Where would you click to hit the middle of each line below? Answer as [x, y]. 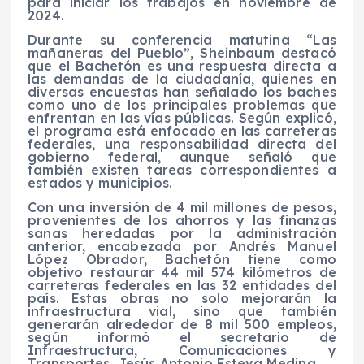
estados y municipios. [100, 182]
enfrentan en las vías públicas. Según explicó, [182, 117]
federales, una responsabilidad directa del [182, 143]
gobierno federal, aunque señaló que [182, 156]
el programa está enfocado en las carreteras [182, 130]
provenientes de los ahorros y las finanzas [182, 220]
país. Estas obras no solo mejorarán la [182, 298]
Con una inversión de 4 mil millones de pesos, [182, 207]
